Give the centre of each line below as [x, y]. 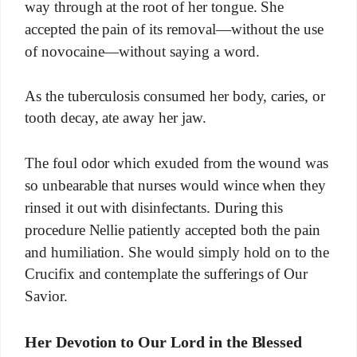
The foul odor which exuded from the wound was [177, 163]
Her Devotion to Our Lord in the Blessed [163, 342]
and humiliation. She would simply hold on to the [177, 252]
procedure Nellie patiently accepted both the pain [173, 229]
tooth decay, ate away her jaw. [115, 118]
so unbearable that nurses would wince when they [175, 185]
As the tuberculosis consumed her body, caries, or [175, 96]
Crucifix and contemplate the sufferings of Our [166, 274]
